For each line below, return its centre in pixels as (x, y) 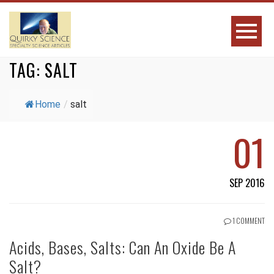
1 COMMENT (248, 220)
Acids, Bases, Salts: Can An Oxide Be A (123, 247)
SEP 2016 (247, 183)
